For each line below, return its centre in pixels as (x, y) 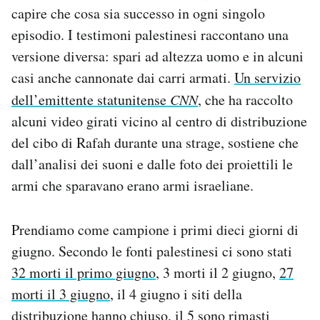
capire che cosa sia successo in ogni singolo (138, 14)
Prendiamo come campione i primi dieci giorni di (155, 230)
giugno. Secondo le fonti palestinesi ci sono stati (152, 251)
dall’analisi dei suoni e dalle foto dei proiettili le (152, 164)
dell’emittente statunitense (91, 100)
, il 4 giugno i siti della (176, 294)
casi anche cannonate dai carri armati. (123, 78)
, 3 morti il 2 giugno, (217, 273)
